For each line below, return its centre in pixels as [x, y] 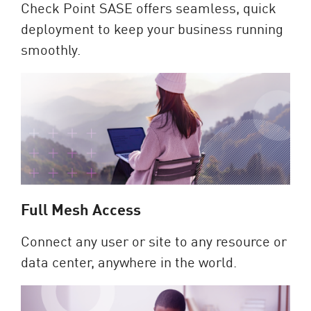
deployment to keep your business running [152, 27]
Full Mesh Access [81, 209]
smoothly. [51, 48]
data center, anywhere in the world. [129, 261]
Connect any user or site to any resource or [154, 241]
